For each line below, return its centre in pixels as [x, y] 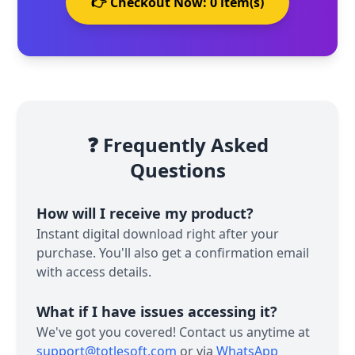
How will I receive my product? [145, 213]
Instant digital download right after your [158, 233]
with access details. [94, 271]
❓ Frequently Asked [177, 144]
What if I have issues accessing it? [157, 311]
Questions [177, 170]
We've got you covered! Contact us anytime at [174, 332]
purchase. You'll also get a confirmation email [173, 252]
